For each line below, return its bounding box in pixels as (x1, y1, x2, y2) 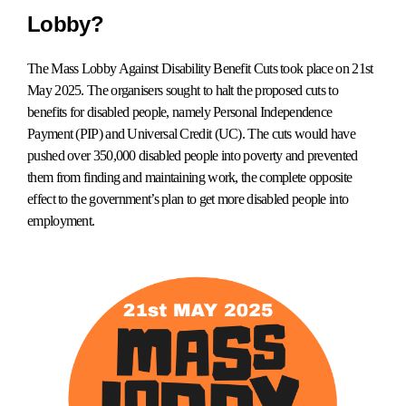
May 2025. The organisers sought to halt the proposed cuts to (27, 82, 338, 99)
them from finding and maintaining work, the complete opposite (27, 169, 353, 186)
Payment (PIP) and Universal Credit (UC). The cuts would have (27, 126, 355, 142)
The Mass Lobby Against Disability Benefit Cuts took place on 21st (27, 61, 373, 77)
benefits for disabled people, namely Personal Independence (27, 104, 333, 121)
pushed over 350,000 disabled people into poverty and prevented (27, 148, 358, 164)
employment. (27, 213, 98, 229)
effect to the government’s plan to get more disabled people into (27, 191, 349, 208)
